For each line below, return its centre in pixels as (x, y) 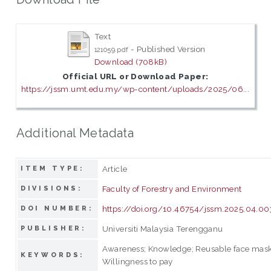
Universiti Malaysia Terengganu (162, 228)
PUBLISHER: (54, 228)
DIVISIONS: (52, 188)
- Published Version (167, 49)
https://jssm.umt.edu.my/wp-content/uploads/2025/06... (135, 89)
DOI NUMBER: (57, 208)
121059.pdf (111, 50)
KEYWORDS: (53, 255)
